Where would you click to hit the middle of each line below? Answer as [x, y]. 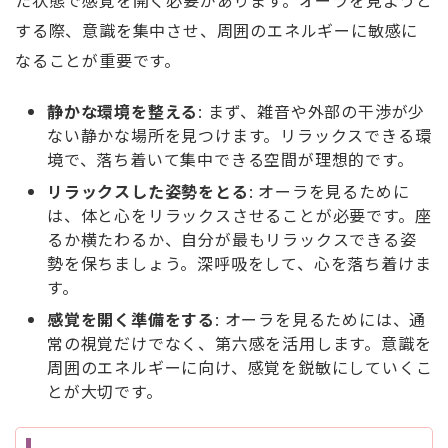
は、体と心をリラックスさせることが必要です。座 [239, 215]
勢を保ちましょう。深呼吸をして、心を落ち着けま [239, 263]
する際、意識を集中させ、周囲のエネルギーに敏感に [217, 30]
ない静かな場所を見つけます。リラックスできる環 [239, 135]
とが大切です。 [105, 391]
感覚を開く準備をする [131, 319]
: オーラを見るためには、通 [321, 319]
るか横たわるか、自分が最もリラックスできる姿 [232, 239]
